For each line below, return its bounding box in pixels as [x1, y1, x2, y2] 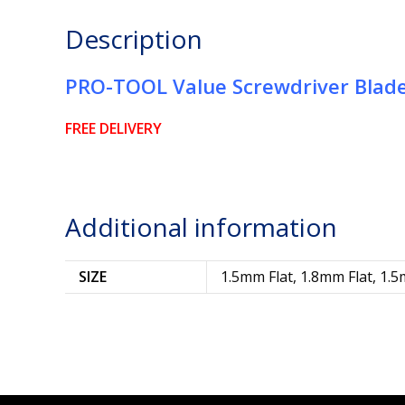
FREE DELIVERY [65, 118, 162, 139]
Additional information [65, 210, 337, 245]
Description [65, 22, 202, 57]
